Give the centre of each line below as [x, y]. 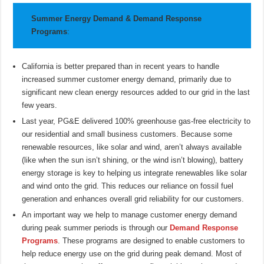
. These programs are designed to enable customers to [151, 240]
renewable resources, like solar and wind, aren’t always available [132, 147]
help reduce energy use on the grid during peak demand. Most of [132, 253]
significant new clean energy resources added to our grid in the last [136, 92]
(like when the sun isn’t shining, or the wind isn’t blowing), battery [133, 160]
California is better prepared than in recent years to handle [121, 66]
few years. [40, 105]
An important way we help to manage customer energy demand [130, 214]
